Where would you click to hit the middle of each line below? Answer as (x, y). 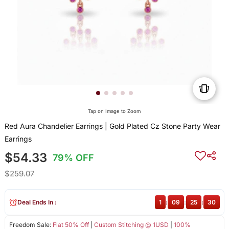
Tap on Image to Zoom (114, 111)
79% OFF (74, 158)
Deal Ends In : (37, 202)
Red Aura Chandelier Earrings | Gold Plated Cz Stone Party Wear (112, 126)
